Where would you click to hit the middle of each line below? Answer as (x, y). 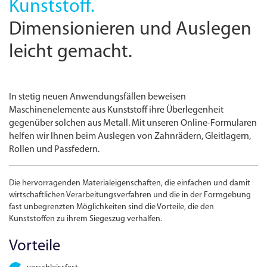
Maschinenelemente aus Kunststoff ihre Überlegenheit (117, 111)
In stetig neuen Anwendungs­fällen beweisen (98, 97)
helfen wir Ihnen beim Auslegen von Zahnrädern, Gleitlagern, (130, 137)
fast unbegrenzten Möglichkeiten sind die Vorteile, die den (112, 207)
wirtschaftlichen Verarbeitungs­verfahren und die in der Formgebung (130, 195)
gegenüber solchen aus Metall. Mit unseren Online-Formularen (133, 124)
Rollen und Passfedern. (55, 150)
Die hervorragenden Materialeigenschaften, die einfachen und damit (130, 184)
